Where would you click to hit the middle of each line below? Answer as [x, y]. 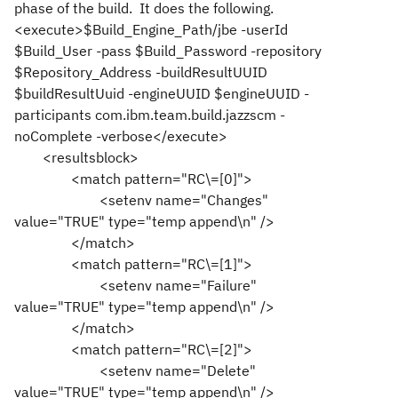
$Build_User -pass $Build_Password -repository [168, 51]
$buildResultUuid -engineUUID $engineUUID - [162, 93]
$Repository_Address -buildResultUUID [141, 72]
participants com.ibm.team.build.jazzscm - [150, 115]
